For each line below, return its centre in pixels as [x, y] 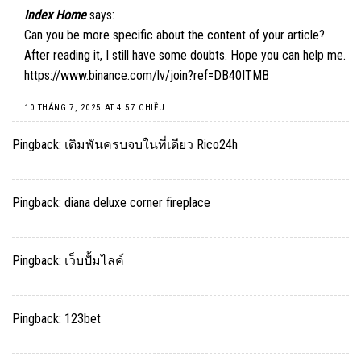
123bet [83, 318]
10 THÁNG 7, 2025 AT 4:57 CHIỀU [95, 107]
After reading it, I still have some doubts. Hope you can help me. [185, 56]
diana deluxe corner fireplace [137, 202]
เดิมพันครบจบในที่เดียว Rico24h [151, 144]
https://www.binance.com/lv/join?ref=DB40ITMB [147, 76]
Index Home [55, 15]
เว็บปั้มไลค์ [94, 260]
